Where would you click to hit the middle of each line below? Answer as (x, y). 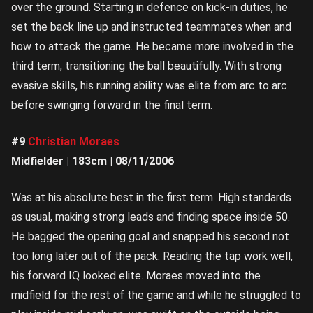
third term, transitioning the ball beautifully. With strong (146, 66)
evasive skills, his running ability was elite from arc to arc (149, 86)
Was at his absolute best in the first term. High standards (151, 198)
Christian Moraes (74, 142)
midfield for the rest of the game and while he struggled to (156, 296)
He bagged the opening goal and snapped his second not (150, 237)
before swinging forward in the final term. (112, 105)
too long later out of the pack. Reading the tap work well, (152, 256)
